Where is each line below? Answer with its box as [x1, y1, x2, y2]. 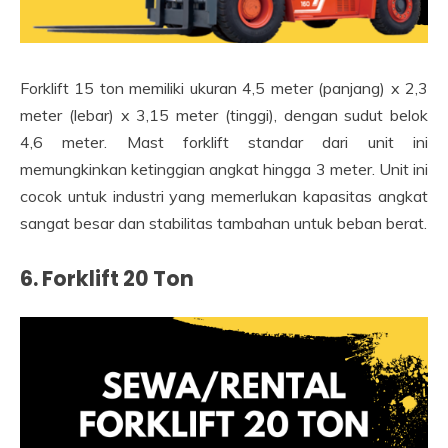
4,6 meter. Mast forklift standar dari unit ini [20, 132, 428, 153]
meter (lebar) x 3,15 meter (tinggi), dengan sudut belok [20, 105, 428, 126]
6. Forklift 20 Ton [20, 264, 194, 294]
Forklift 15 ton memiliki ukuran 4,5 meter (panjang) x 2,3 [20, 78, 428, 99]
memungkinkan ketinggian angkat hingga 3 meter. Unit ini [20, 159, 428, 180]
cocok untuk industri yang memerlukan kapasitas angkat [20, 186, 428, 207]
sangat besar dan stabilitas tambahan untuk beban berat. [20, 213, 427, 234]
